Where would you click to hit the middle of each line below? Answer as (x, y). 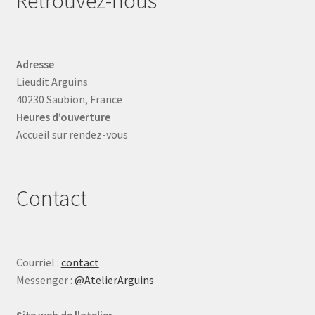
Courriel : (38, 262)
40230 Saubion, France (69, 99)
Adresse (35, 64)
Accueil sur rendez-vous (72, 135)
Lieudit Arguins (52, 82)
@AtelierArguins (114, 279)
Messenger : (45, 279)
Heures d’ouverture (63, 117)
